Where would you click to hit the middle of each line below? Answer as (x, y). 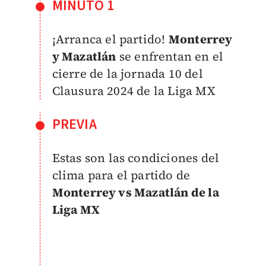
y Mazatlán (84, 57)
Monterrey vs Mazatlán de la (135, 193)
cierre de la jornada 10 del (127, 74)
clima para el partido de (121, 175)
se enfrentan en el (170, 57)
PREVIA (74, 125)
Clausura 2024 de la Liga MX (133, 91)
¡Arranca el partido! (110, 39)
